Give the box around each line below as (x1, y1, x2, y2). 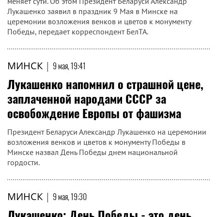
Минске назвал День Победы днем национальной (7, 147, 178, 157)
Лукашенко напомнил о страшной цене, (7, 75, 203, 93)
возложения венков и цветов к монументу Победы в (7, 137, 186, 147)
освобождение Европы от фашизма (7, 104, 181, 122)
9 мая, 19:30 (53, 191, 87, 202)
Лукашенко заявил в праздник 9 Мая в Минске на (7, 6, 178, 16)
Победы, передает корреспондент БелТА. (7, 27, 148, 36)
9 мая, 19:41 (53, 60, 86, 72)
